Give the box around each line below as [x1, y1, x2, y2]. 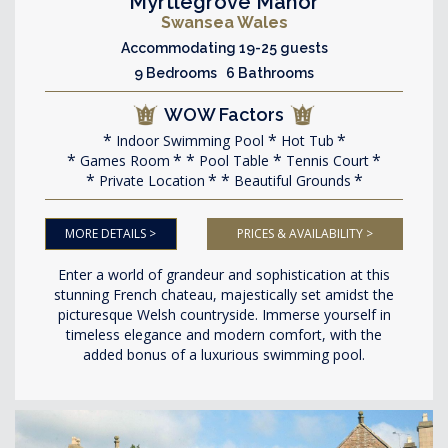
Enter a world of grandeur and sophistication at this [58, 265, 390, 284]
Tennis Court [282, 151, 369, 170]
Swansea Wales [160, 13, 288, 32]
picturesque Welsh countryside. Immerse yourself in [57, 305, 391, 324]
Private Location [94, 171, 205, 190]
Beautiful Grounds [229, 171, 351, 190]
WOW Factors [164, 104, 284, 125]
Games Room [76, 151, 170, 170]
